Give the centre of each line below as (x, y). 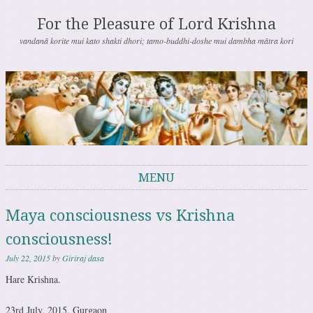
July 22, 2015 (28, 258)
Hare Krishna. (33, 279)
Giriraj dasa (83, 258)
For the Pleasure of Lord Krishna (156, 24)
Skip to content (36, 197)
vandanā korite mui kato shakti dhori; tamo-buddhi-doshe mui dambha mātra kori (156, 41)
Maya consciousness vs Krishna (120, 216)
